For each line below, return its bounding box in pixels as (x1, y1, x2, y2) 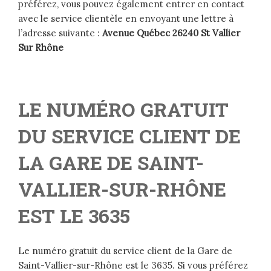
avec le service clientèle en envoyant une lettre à (18, 12, 233, 24)
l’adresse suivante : (18, 27, 102, 39)
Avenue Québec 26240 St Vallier (102, 27, 240, 39)
